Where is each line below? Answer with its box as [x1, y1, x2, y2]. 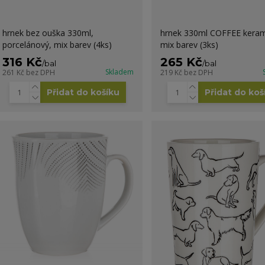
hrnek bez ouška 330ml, [2, 27, 93, 38]
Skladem [105, 66, 134, 77]
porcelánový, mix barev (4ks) [2, 38, 112, 50]
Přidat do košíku [47, 86, 120, 98]
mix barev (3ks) [160, 38, 218, 50]
